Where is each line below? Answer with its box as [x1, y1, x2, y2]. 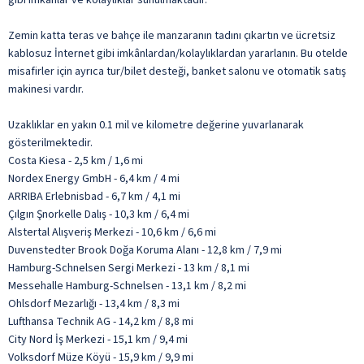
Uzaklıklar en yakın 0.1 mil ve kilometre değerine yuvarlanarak [8, 116, 304, 133]
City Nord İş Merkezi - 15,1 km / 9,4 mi [8, 331, 188, 348]
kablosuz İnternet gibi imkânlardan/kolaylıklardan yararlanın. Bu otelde [8, 45, 348, 62]
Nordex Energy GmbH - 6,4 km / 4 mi [8, 170, 180, 187]
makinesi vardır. [8, 80, 84, 97]
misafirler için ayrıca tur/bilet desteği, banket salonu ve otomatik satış [8, 63, 346, 80]
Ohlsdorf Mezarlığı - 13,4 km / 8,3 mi [8, 295, 180, 312]
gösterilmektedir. [8, 134, 93, 151]
